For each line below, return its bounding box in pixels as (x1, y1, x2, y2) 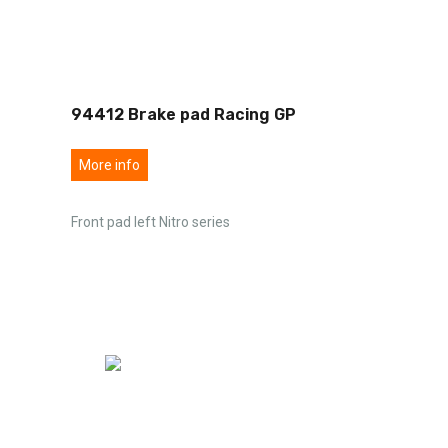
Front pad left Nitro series (71, 213, 230, 230)
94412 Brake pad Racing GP (71, 104, 296, 124)
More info (79, 156, 140, 173)
